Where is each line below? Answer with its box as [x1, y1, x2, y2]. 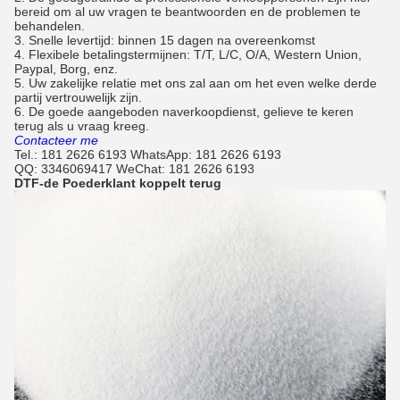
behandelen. [14, 19, 85, 33]
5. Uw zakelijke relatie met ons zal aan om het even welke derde [14, 76, 377, 90]
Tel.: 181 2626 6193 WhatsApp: [14, 147, 196, 162]
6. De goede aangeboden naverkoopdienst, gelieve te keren [14, 104, 354, 119]
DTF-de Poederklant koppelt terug [14, 176, 221, 190]
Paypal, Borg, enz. [14, 62, 118, 76]
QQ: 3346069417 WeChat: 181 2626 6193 [14, 162, 254, 176]
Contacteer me [14, 133, 98, 147]
